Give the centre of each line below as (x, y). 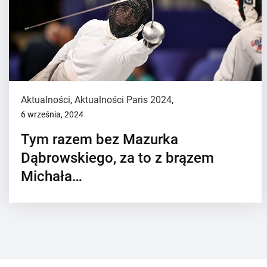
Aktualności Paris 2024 (123, 100)
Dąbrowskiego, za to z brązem (117, 158)
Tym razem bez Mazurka (100, 139)
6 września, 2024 (52, 114)
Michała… (52, 176)
